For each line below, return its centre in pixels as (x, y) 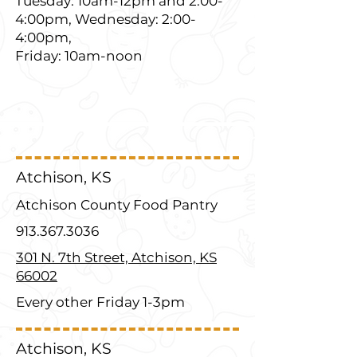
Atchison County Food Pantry (117, 205)
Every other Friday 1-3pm (100, 302)
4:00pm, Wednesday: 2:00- (106, 19)
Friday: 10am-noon (79, 56)
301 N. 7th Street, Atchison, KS (116, 257)
